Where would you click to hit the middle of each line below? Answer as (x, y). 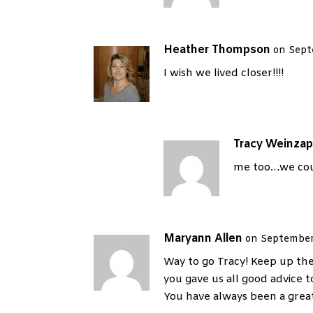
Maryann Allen (203, 239)
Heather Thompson (217, 50)
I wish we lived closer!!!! (224, 74)
